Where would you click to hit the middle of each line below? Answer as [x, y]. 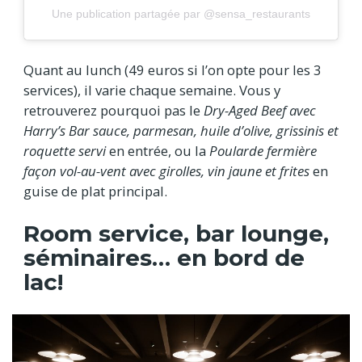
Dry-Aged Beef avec [260, 111]
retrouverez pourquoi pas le [114, 111]
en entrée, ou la [158, 151]
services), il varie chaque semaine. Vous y [152, 90]
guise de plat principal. [97, 192]
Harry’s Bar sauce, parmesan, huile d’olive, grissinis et [181, 131]
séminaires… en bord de [164, 258]
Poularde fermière [263, 151]
